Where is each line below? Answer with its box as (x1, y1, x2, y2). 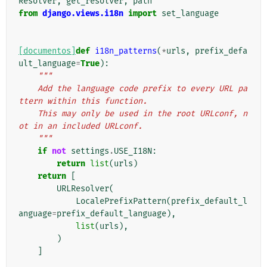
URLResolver (57, 184, 109, 194)
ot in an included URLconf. (18, 121, 142, 132)
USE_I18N (114, 146, 152, 157)
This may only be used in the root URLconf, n (18, 108, 38, 119)
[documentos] (18, 46, 76, 57)
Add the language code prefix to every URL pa (18, 83, 38, 94)
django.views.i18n (42, 8, 123, 19)
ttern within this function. (18, 96, 147, 107)
